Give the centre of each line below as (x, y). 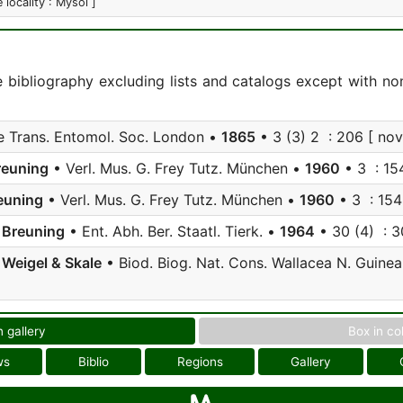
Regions (200, 362)
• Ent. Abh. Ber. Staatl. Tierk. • (172, 231)
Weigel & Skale (52, 263)
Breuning (33, 231)
